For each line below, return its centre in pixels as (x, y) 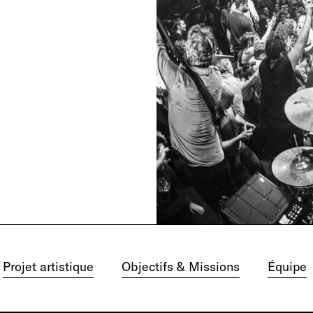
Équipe (287, 267)
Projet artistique (48, 267)
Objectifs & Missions (181, 267)
